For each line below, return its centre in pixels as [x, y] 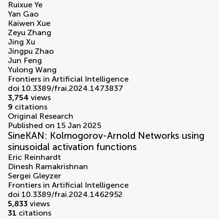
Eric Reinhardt [34, 157]
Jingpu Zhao [31, 51]
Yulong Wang [32, 70]
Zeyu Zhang [30, 33]
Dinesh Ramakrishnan [48, 167]
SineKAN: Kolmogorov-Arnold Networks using [106, 136]
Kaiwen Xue [29, 23]
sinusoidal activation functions [72, 147]
